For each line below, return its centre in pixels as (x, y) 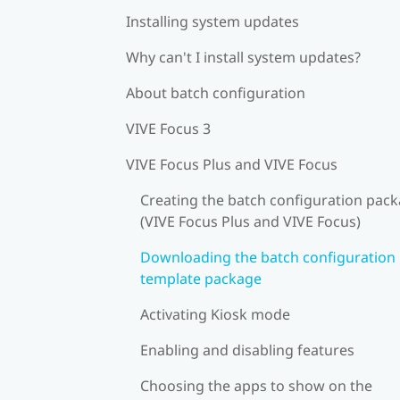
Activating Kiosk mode (215, 314)
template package (201, 278)
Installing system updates (212, 21)
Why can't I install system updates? (243, 57)
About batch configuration (216, 92)
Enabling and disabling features (247, 350)
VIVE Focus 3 (168, 128)
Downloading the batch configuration (268, 257)
